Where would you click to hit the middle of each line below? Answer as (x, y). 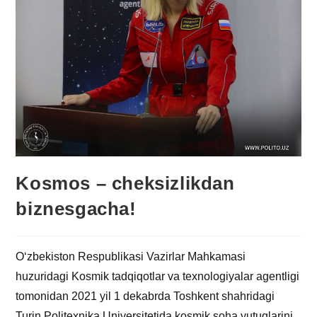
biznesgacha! (76, 209)
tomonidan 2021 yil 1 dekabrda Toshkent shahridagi (145, 296)
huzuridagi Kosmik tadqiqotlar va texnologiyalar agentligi (158, 277)
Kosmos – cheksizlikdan (125, 184)
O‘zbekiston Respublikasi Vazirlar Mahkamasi (131, 257)
